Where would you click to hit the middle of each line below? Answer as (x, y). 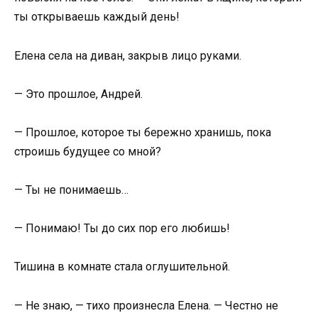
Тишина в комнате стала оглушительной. (122, 267)
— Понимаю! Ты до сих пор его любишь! (122, 229)
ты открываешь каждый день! (97, 17)
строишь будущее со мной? (88, 151)
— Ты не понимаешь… (71, 190)
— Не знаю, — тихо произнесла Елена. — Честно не (146, 305)
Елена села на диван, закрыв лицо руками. (128, 55)
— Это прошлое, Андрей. (78, 94)
